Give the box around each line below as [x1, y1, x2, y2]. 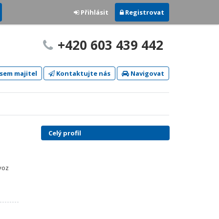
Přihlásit [79, 8, 109, 17]
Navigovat [129, 69, 164, 78]
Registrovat [124, 8, 164, 17]
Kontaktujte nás [55, 69, 110, 78]
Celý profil [48, 129, 81, 137]
